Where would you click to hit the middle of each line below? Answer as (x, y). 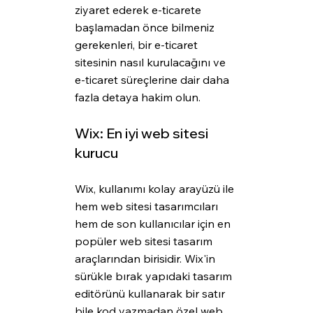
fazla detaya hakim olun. (137, 97)
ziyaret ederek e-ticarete (139, 10)
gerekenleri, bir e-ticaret (137, 45)
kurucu (96, 153)
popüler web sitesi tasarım (145, 241)
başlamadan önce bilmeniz (146, 28)
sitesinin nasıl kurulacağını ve (151, 63)
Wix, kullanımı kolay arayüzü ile (155, 189)
